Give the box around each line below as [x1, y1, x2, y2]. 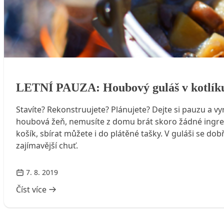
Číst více [16, 183, 46, 195]
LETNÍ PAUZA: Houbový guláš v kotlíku [12, 75, 198, 86]
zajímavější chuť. [16, 139, 78, 151]
